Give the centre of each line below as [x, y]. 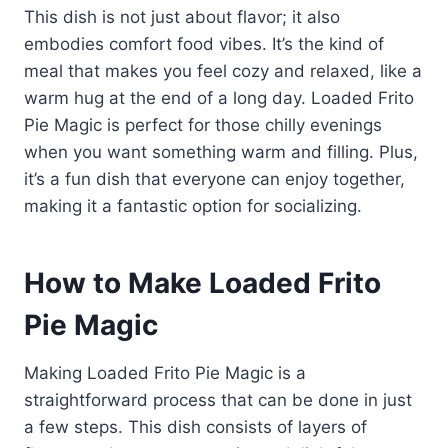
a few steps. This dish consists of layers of [195, 427]
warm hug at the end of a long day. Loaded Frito [219, 98]
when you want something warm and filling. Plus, [221, 152]
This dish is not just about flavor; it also [182, 17]
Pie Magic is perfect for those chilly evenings [203, 125]
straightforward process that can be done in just [218, 400]
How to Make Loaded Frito [202, 283]
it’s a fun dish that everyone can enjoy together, [214, 179]
